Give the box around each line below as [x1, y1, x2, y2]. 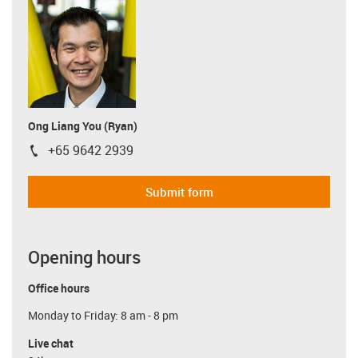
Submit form [145, 184, 213, 200]
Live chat [28, 335, 74, 351]
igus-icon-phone [27, 145, 117, 162]
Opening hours [28, 245, 141, 268]
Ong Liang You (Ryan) [28, 117, 137, 133]
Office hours [28, 280, 89, 296]
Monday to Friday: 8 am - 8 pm [28, 308, 178, 323]
